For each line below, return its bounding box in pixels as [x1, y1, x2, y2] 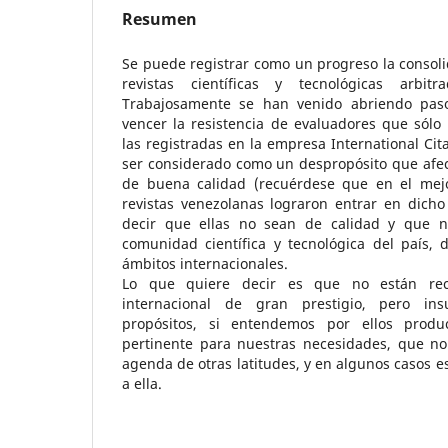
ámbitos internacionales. [122, 253, 288, 273]
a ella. [122, 373, 162, 393]
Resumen [122, 7, 197, 30]
